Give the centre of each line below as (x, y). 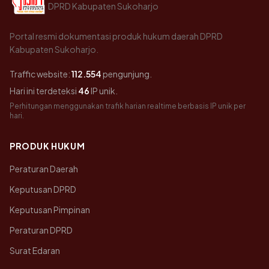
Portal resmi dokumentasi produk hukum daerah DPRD (116, 36)
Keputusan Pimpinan (50, 210)
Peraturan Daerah (44, 169)
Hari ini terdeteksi (44, 91)
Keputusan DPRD (43, 189)
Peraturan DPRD (41, 230)
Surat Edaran (35, 250)
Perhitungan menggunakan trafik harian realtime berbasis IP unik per (128, 106)
